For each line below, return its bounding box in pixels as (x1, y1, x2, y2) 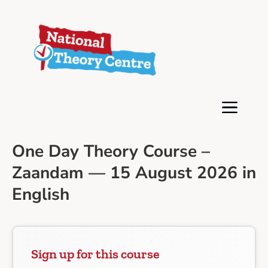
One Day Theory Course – (12, 140, 210, 163)
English (12, 183, 69, 206)
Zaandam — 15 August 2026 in (12, 162, 256, 185)
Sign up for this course (31, 246, 160, 263)
